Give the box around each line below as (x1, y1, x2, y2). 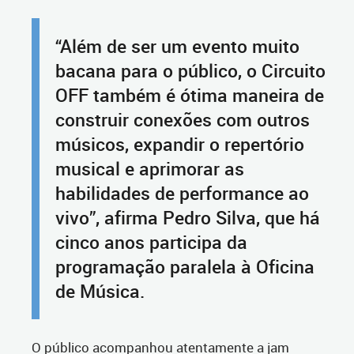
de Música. (55, 279, 145, 304)
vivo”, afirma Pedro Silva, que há (55, 205, 320, 231)
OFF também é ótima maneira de (55, 83, 324, 108)
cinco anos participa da (55, 230, 247, 255)
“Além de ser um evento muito (55, 34, 299, 59)
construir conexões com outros (55, 107, 310, 133)
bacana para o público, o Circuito (55, 58, 326, 84)
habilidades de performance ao (55, 181, 309, 206)
